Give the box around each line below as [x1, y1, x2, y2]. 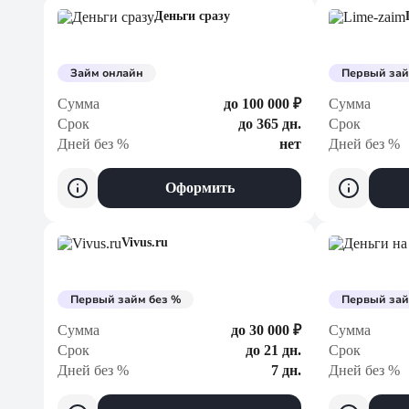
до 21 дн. [246, 342, 301, 358]
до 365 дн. [238, 116, 301, 131]
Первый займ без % [70, 292, 181, 307]
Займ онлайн [70, 66, 143, 80]
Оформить [164, 180, 235, 195]
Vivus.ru [121, 236, 168, 249]
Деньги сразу [154, 9, 230, 23]
